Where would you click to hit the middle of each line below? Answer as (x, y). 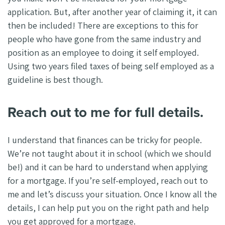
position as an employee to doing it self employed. (103, 53)
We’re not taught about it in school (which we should (109, 153)
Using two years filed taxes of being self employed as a (111, 66)
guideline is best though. (55, 80)
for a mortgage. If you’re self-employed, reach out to (108, 180)
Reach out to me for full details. (105, 113)
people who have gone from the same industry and (104, 39)
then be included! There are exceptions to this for (103, 26)
